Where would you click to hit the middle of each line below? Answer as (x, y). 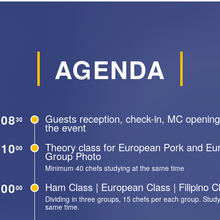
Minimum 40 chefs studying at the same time (115, 168)
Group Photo (73, 156)
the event (66, 127)
